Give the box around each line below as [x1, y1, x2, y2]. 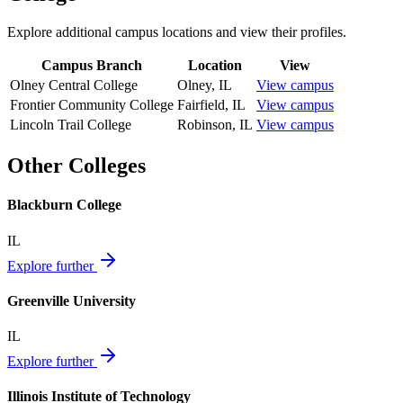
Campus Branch [41, 58, 142, 74]
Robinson [177, 117, 232, 133]
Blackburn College [7, 197, 121, 213]
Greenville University [7, 292, 136, 309]
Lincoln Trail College [10, 117, 131, 133]
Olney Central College [10, 77, 138, 94]
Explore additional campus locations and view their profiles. [7, 24, 346, 40]
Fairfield [177, 97, 225, 113]
